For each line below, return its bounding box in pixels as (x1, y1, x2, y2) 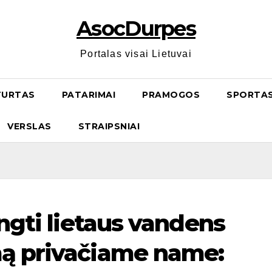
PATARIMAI (61, 89, 115, 100)
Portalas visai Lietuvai (80, 49, 192, 59)
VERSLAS (7, 121, 52, 132)
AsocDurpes (76, 16, 195, 41)
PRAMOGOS (142, 89, 200, 100)
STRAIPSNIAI (78, 121, 140, 132)
